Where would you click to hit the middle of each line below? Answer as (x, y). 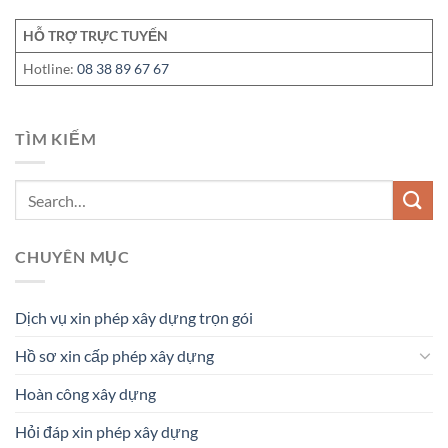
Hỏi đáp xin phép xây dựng (106, 431)
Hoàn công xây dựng (85, 393)
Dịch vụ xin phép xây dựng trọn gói (134, 317)
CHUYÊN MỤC (73, 257)
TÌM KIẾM (56, 138)
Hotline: (50, 68)
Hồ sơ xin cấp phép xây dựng (114, 355)
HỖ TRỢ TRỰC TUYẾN (96, 35)
